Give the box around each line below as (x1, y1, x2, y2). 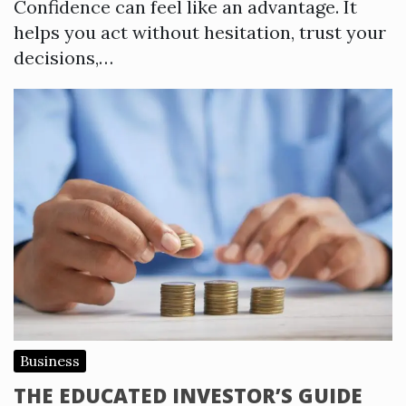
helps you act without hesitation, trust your (14, 20, 386, 43)
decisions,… (14, 45, 113, 69)
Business (20, 352, 80, 371)
